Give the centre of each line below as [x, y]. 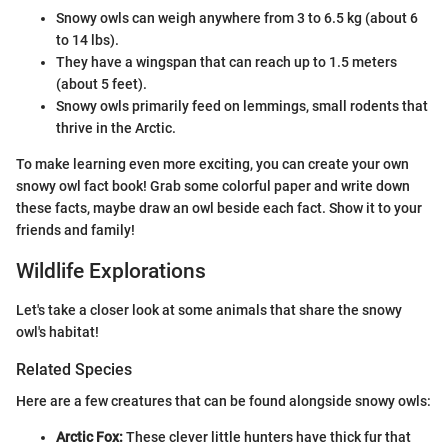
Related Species [74, 369]
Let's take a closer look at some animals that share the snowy [209, 309]
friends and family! [75, 230]
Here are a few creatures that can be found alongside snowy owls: [223, 400]
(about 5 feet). [101, 84]
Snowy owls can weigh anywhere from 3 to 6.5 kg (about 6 [237, 18]
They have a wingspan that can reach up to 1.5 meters [226, 62]
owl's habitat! [57, 331]
